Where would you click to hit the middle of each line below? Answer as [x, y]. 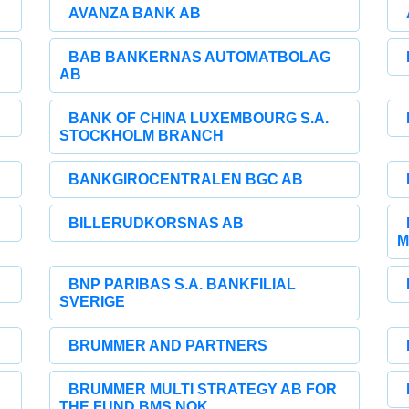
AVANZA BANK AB [135, 13]
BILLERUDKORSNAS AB [157, 223]
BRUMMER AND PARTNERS [168, 346]
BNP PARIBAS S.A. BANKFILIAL [183, 284]
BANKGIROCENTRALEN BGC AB [186, 179]
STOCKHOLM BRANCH [142, 136]
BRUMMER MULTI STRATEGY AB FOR [203, 389]
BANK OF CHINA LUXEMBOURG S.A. [199, 118]
